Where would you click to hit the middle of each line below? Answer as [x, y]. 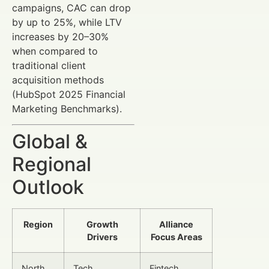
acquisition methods [58, 80]
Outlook [48, 187]
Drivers [102, 237]
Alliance [176, 225]
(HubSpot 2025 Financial [69, 94]
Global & [50, 142]
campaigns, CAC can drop [71, 8]
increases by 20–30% [60, 36]
